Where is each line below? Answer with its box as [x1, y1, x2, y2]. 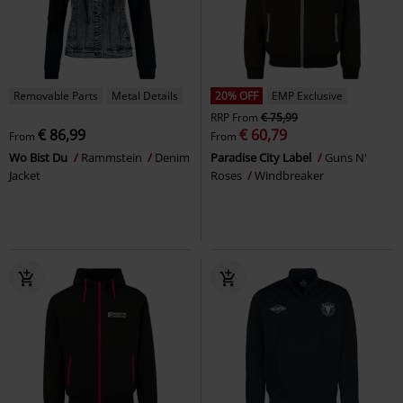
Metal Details [112, 87, 178, 103]
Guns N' [325, 148, 367, 166]
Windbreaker [255, 166, 324, 184]
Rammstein [81, 148, 145, 166]
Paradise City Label [210, 148, 314, 166]
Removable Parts [13, 87, 98, 103]
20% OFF [215, 87, 258, 103]
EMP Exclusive [272, 87, 343, 103]
